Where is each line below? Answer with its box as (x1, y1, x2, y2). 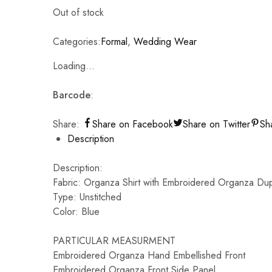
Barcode (53, 88, 90, 102)
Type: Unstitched (53, 190, 121, 204)
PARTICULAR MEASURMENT (53, 234, 175, 248)
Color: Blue (53, 205, 100, 219)
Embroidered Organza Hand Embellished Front (53, 248, 245, 262)
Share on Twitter (183, 117, 250, 131)
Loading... (53, 59, 95, 73)
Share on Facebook (92, 117, 173, 131)
